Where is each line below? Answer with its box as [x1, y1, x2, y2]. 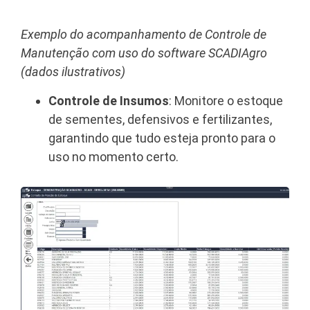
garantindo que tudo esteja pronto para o [48, 130, 275, 145]
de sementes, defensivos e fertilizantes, [48, 111, 272, 127]
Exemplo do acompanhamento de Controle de [21, 27, 266, 42]
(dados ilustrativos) [21, 64, 125, 80]
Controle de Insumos [48, 93, 169, 108]
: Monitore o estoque [169, 93, 283, 108]
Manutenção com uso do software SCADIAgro [21, 46, 267, 61]
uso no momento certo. [48, 149, 179, 164]
